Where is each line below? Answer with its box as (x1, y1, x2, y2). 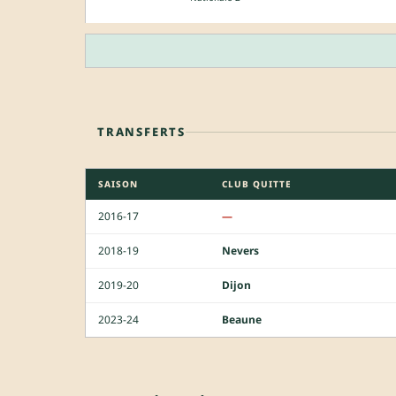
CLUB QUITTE (222, 177, 292, 190)
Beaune (222, 311, 262, 327)
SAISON (98, 177, 138, 190)
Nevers (222, 242, 259, 258)
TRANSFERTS (97, 123, 186, 140)
